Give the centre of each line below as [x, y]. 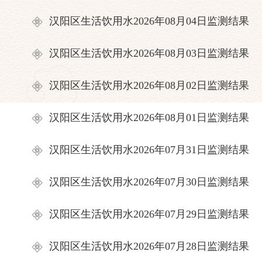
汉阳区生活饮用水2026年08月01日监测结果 [149, 118]
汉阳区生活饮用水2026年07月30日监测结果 [149, 182]
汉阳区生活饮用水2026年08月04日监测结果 [149, 21]
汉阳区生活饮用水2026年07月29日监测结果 [149, 214]
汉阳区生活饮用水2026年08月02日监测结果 [149, 85]
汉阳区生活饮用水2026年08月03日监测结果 [149, 53]
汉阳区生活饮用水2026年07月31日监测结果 [149, 150]
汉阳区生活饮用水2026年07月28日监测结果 [149, 246]
